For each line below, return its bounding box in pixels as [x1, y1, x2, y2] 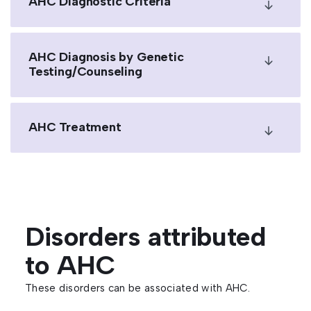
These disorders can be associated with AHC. [25, 282, 250, 294]
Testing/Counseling [28, 64, 142, 79]
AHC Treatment [28, 119, 121, 135]
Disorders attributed [25, 221, 267, 253]
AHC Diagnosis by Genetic [28, 49, 184, 65]
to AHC [25, 249, 115, 281]
